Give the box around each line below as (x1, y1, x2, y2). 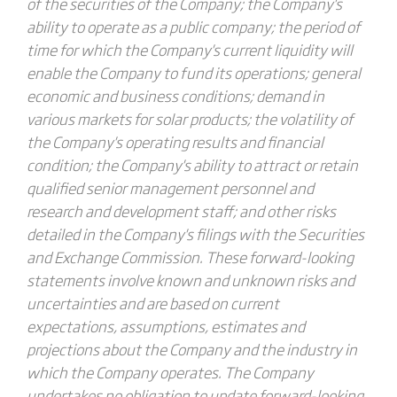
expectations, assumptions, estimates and (26, 315, 305, 337)
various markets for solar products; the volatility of (26, 107, 354, 129)
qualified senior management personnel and (26, 176, 314, 198)
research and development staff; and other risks (26, 199, 336, 222)
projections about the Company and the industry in (26, 338, 357, 360)
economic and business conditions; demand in (26, 84, 324, 106)
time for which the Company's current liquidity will (26, 38, 353, 60)
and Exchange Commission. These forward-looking (26, 245, 354, 268)
